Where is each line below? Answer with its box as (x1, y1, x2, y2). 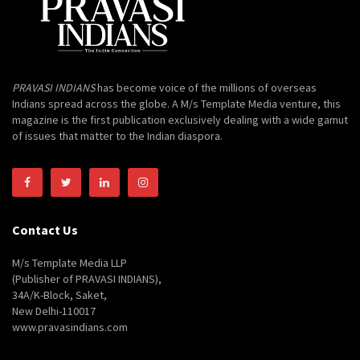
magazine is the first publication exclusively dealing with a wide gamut (12, 112, 348, 127)
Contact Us (12, 221, 78, 238)
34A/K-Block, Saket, (12, 287, 107, 302)
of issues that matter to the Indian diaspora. (12, 128, 223, 143)
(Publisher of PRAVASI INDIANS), (12, 271, 162, 286)
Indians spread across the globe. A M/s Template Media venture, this (12, 96, 341, 111)
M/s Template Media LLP (12, 255, 127, 270)
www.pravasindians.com (12, 319, 128, 334)
